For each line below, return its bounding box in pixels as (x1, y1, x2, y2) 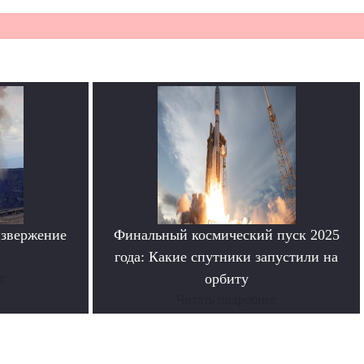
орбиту (204, 271, 249, 288)
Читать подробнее (176, 292, 276, 307)
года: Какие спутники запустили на (115, 249, 338, 266)
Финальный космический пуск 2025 (113, 227, 340, 244)
